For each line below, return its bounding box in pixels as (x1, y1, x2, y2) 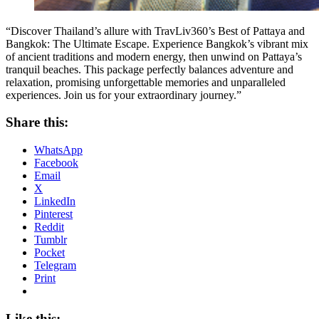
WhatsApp (34, 144, 83, 157)
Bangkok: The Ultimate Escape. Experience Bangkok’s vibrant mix (6, 37, 308, 50)
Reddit (34, 221, 64, 234)
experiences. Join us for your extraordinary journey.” (6, 88, 241, 101)
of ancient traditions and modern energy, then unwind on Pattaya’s (6, 50, 302, 63)
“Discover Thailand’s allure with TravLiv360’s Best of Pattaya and (6, 24, 305, 37)
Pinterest (34, 208, 73, 221)
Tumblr (34, 234, 67, 246)
